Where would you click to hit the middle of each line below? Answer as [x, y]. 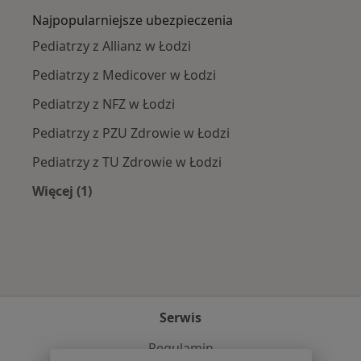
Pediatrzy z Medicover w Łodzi [124, 75]
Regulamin [180, 348]
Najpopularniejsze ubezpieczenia [133, 21]
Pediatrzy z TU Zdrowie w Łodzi [127, 162]
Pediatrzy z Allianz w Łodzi [112, 46]
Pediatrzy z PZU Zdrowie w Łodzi [131, 133]
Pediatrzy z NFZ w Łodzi [104, 104]
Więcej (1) [62, 191]
